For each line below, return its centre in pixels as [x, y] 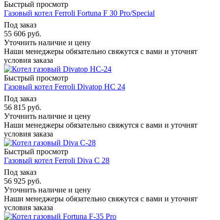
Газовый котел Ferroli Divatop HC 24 [65, 86]
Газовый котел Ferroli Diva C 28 [57, 160]
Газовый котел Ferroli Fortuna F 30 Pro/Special [79, 13]
